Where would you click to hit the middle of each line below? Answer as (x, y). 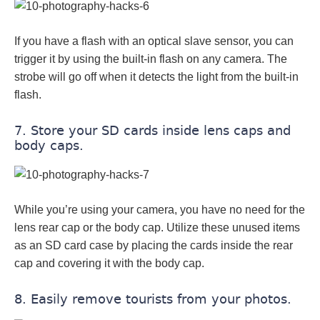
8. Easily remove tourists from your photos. (153, 299)
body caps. (49, 146)
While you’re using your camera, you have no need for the (160, 210)
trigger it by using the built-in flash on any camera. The (151, 59)
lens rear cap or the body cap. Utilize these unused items (157, 228)
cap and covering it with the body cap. (109, 264)
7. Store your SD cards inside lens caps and (152, 131)
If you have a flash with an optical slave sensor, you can (154, 41)
